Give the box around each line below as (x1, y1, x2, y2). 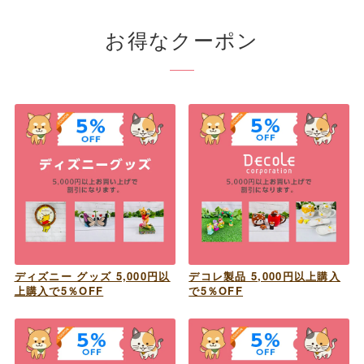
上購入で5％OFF (14, 282, 104, 298)
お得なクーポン (105, 24, 259, 54)
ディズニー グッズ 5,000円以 (14, 267, 171, 284)
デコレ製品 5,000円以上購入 (188, 267, 341, 284)
